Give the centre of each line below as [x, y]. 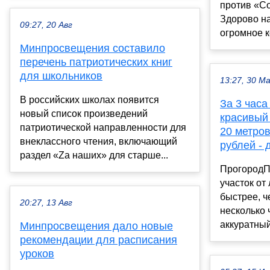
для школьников [61, 76]
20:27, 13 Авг [46, 203]
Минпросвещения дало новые [96, 226]
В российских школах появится [89, 100]
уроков [37, 254]
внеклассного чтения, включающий [99, 142]
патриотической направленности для [103, 128]
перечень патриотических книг [96, 62]
